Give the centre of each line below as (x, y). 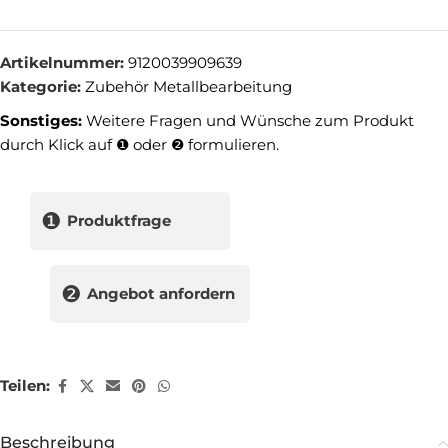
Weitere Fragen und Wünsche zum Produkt (248, 120)
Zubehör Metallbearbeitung (188, 86)
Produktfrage (119, 220)
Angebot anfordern (161, 293)
